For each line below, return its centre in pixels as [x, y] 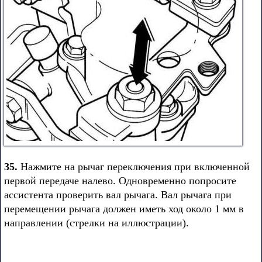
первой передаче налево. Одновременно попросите [120, 181]
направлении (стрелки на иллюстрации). [96, 223]
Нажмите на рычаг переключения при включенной [134, 167]
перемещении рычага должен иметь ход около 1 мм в [124, 209]
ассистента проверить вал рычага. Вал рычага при [118, 195]
